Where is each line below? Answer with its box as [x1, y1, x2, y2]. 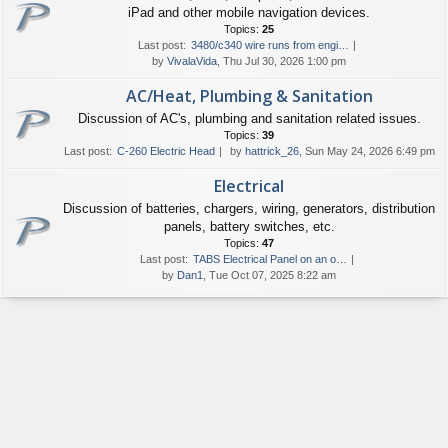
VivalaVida [167, 55, 217, 67]
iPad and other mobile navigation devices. [128, 5, 370, 20]
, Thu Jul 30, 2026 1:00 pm [217, 55, 346, 67]
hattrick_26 [244, 145, 299, 157]
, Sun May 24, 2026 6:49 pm [298, 145, 435, 157]
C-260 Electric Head [116, 145, 215, 157]
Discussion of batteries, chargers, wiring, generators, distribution [63, 201, 435, 216]
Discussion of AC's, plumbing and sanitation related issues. [77, 111, 421, 126]
